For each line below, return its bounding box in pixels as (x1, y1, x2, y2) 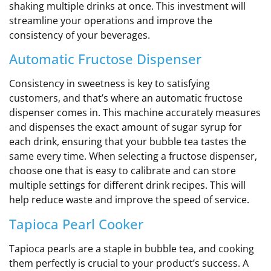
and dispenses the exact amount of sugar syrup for (9, 120, 242, 134)
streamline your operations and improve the (9, 13, 212, 27)
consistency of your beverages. (9, 28, 150, 42)
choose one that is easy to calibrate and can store (9, 164, 236, 178)
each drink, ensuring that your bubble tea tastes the (9, 135, 246, 149)
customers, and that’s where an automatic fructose (9, 91, 243, 105)
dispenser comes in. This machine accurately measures (9, 106, 261, 120)
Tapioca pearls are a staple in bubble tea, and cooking (9, 241, 254, 255)
